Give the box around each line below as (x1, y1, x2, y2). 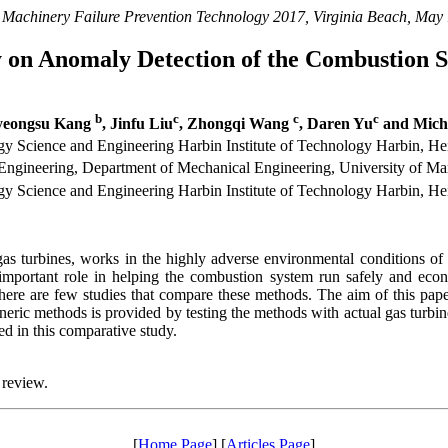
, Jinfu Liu (101, 115, 173, 133)
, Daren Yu (298, 115, 373, 133)
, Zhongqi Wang (178, 115, 293, 133)
